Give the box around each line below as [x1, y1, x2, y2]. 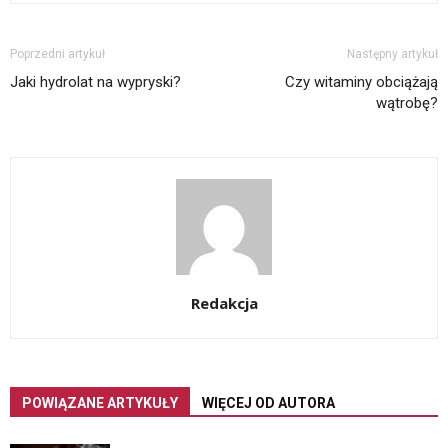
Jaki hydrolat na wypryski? [10, 72, 181, 91]
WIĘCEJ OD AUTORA [202, 394, 335, 411]
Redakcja [190, 292, 258, 313]
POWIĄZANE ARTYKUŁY [22, 394, 178, 411]
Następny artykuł [347, 46, 438, 61]
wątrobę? [376, 93, 438, 112]
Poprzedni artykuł [10, 46, 105, 61]
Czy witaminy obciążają [285, 72, 438, 91]
